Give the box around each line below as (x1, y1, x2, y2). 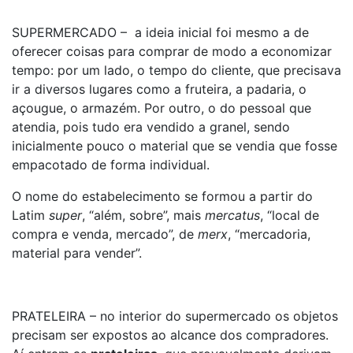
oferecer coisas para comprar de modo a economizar (12, 43, 332, 59)
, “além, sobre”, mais (82, 207, 205, 223)
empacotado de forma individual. (12, 157, 210, 173)
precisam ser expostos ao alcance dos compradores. (12, 327, 329, 343)
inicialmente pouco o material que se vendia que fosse (12, 138, 337, 154)
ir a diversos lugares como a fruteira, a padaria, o (12, 81, 307, 97)
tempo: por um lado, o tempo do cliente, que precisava (12, 62, 341, 78)
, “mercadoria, (228, 226, 310, 242)
